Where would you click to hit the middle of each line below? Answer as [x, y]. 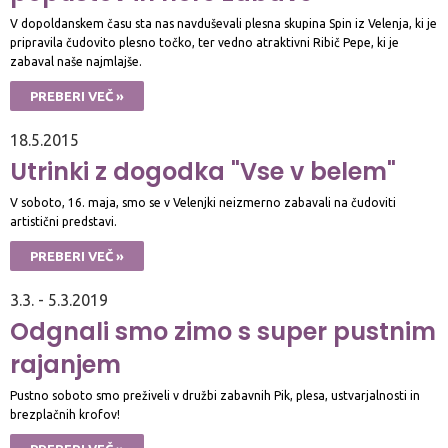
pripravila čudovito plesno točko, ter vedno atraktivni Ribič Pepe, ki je [204, 42]
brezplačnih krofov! [65, 414]
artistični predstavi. [63, 221]
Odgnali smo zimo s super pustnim [223, 331]
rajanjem [65, 364]
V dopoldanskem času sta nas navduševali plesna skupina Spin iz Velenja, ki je [223, 23]
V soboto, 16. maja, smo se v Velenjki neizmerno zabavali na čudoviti [203, 202]
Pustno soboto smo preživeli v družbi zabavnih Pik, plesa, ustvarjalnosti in [215, 395]
